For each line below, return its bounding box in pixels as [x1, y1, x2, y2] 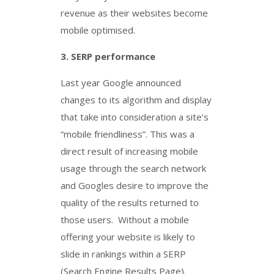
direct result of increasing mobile [61, 145, 198, 157]
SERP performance [71, 50, 155, 62]
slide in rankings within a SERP [61, 248, 186, 260]
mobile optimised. [61, 24, 135, 36]
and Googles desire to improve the [61, 179, 209, 191]
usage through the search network [61, 162, 206, 174]
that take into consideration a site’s [61, 111, 209, 123]
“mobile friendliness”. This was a [61, 128, 194, 140]
